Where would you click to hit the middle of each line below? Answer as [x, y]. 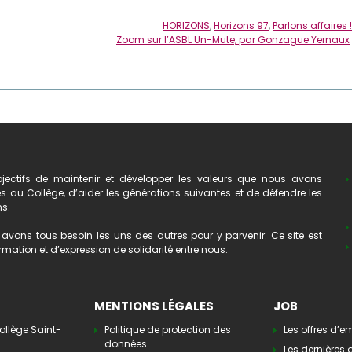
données [126, 343]
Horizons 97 [241, 26]
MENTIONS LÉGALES [154, 306]
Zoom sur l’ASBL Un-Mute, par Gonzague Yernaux [233, 40]
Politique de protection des [168, 329]
